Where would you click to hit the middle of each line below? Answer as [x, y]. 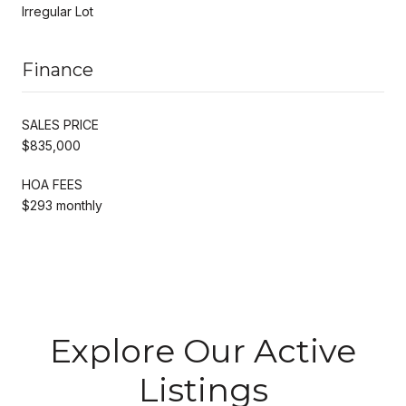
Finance [58, 69]
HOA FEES [52, 184]
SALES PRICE [60, 124]
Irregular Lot [58, 11]
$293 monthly [62, 205]
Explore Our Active [203, 350]
